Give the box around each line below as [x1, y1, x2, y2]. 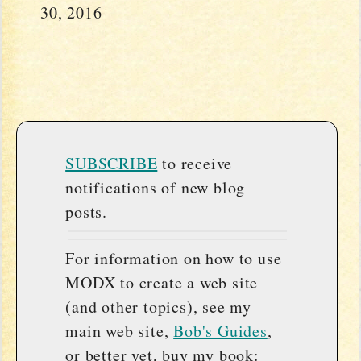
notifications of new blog [65, 176, 246, 198]
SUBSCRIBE [65, 151, 158, 174]
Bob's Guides [173, 319, 268, 342]
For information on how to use [65, 247, 282, 269]
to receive [157, 151, 233, 174]
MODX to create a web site [65, 271, 259, 293]
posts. [65, 200, 107, 222]
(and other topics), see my [65, 295, 251, 317]
